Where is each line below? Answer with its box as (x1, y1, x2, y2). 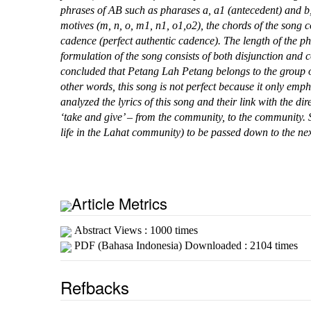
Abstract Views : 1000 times (72, 224, 198, 237)
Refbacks (60, 275, 129, 300)
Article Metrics (72, 192, 167, 215)
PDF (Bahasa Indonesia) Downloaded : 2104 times (72, 239, 298, 252)
